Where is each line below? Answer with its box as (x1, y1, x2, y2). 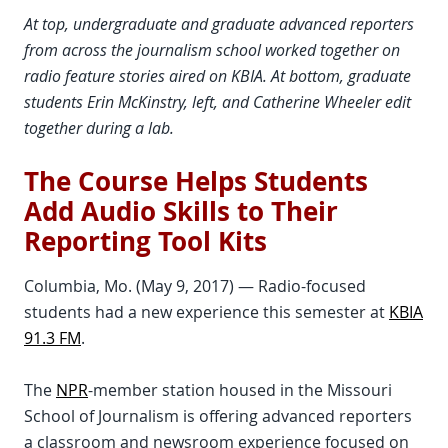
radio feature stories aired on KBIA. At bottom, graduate (24, 65, 411, 87)
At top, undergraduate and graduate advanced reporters (24, 13, 414, 35)
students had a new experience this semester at (24, 301, 389, 323)
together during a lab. (24, 117, 174, 139)
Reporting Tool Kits (24, 224, 267, 259)
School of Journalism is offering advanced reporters (24, 405, 412, 427)
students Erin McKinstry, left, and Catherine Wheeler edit (24, 91, 411, 113)
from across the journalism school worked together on (24, 39, 400, 61)
